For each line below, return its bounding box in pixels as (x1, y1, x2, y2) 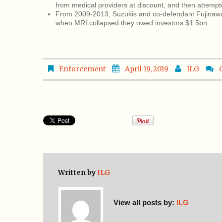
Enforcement (59, 64, 106, 74)
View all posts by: (113, 198, 176, 207)
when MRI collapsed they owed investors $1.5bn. (55, 19, 209, 27)
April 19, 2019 (125, 64, 168, 74)
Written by (58, 168, 97, 177)
